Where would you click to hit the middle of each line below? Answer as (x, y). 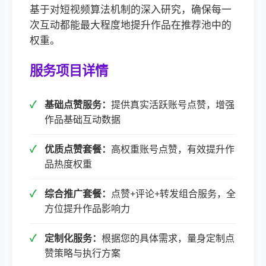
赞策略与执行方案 (83, 253)
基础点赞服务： (78, 105)
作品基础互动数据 (83, 120)
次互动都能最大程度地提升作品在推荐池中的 (131, 25)
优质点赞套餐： (78, 149)
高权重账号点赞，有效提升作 (173, 149)
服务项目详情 (69, 71)
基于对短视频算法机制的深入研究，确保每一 (131, 10)
